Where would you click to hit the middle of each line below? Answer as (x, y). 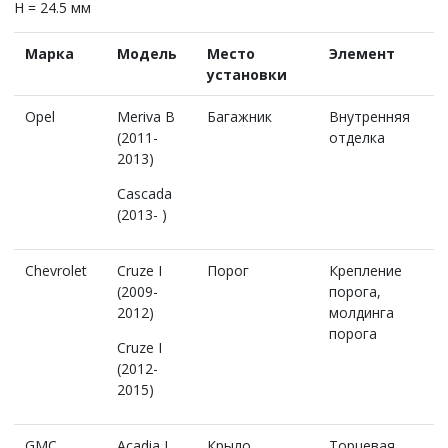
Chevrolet (55, 270)
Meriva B (145, 116)
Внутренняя (369, 116)
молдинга (361, 312)
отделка (356, 137)
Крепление (365, 270)
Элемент (361, 53)
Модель (146, 53)
